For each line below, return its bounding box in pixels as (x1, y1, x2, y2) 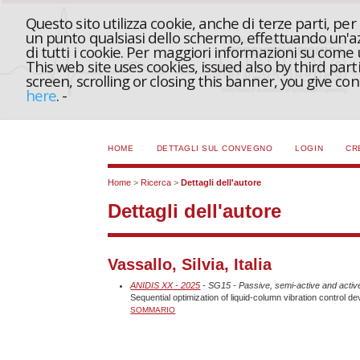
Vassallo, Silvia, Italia (108, 255, 272, 273)
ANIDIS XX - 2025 (130, 280, 201, 290)
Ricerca (141, 178, 172, 188)
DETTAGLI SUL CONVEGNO (156, 143, 273, 153)
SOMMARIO (130, 305, 176, 314)
